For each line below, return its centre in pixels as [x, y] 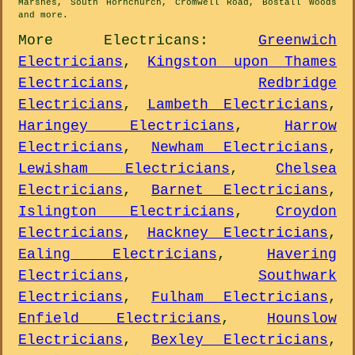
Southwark [298, 276]
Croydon [306, 212]
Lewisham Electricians [124, 169]
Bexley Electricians [240, 340]
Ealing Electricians [118, 255]
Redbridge [298, 84]
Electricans [151, 41]
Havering [302, 255]
